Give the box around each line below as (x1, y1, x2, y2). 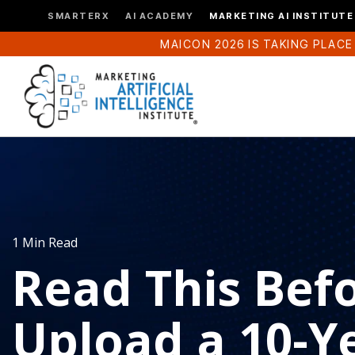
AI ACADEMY (125, 10, 193, 21)
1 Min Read (12, 233, 78, 251)
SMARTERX (48, 10, 109, 21)
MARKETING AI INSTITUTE (209, 10, 353, 21)
